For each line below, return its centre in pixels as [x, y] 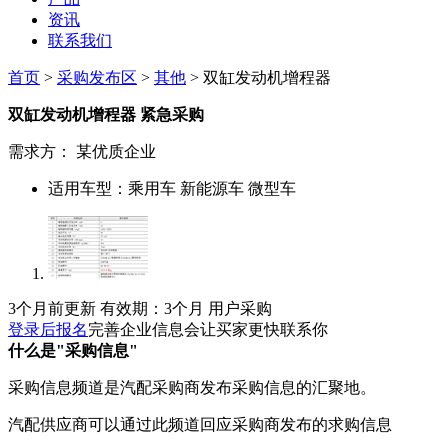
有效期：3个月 [152, 308]
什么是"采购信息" [73, 350]
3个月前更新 [52, 308]
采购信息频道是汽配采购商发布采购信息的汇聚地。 [192, 387]
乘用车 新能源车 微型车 [214, 188]
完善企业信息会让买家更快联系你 [208, 329]
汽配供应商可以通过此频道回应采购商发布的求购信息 [200, 424]
